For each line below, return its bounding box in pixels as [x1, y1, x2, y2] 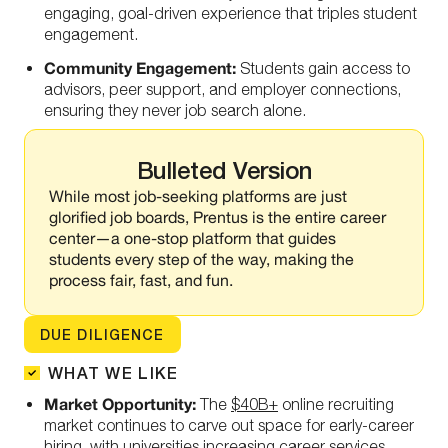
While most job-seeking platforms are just [49, 187, 347, 205]
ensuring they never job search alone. [44, 101, 306, 119]
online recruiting [278, 395, 394, 413]
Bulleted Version [136, 156, 312, 184]
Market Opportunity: [44, 394, 200, 413]
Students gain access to [236, 59, 410, 77]
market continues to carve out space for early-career [44, 416, 414, 434]
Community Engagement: [44, 58, 236, 77]
